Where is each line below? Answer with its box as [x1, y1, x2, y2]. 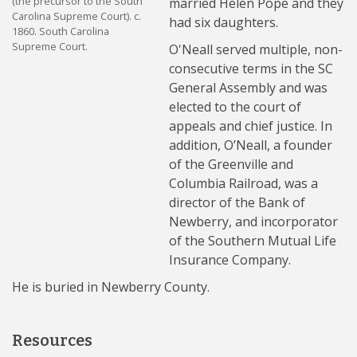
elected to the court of [169, 98, 302, 116]
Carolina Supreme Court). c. [12, 9, 141, 24]
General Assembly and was [169, 79, 328, 96]
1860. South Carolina [12, 24, 109, 39]
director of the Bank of [169, 194, 306, 211]
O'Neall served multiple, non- [169, 41, 343, 58]
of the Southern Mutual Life [169, 232, 337, 249]
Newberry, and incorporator [169, 213, 339, 230]
